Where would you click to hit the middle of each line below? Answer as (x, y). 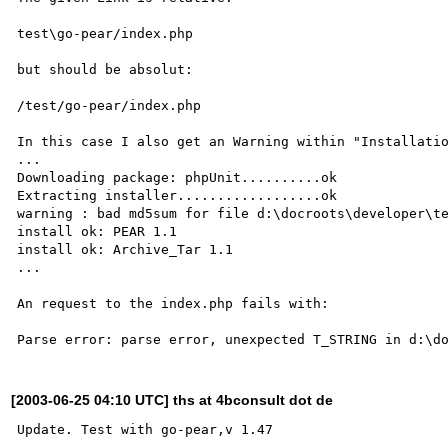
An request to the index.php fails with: (173, 303)
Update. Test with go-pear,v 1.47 (145, 429)
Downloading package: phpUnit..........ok (177, 177)
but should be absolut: (105, 69)
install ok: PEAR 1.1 (97, 231)
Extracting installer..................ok (177, 195)
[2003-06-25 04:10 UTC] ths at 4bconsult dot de (172, 399)
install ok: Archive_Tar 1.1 (125, 249)
